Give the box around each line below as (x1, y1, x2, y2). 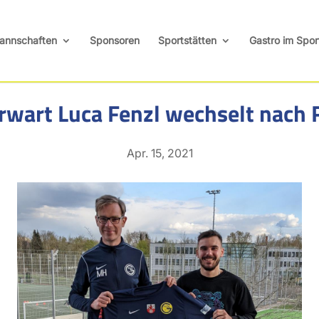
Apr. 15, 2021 (126, 145, 193, 160)
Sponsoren (89, 34, 140, 46)
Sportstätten (157, 34, 216, 46)
